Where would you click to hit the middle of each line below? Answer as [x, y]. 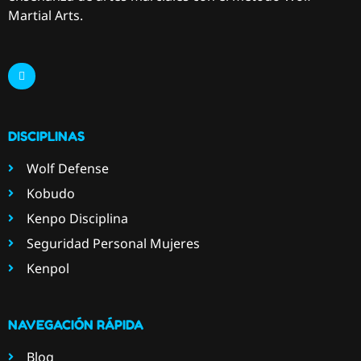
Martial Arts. [46, 16]
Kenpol [48, 269]
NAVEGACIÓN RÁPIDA [76, 325]
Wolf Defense [67, 169]
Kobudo [50, 194]
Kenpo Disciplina [77, 219]
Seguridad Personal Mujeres [113, 244]
